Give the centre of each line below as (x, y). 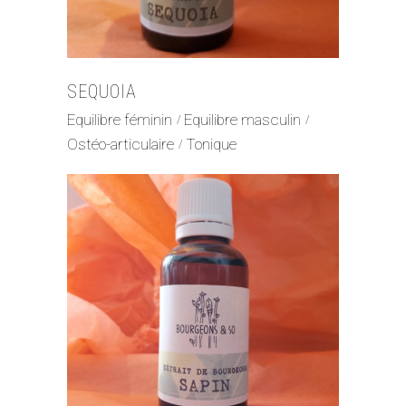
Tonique (211, 145)
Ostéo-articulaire (121, 145)
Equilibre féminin (120, 119)
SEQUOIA (102, 92)
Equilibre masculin (242, 119)
